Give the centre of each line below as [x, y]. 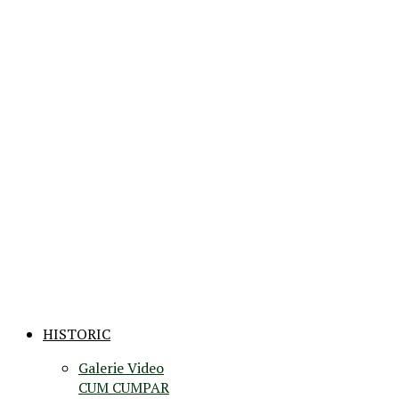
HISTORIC [77, 334]
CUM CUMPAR [124, 387]
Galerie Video [121, 367]
